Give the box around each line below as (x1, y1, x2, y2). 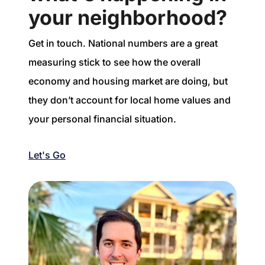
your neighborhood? (28, 5, 227, 30)
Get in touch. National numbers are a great (28, 37, 218, 50)
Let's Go (28, 148, 66, 161)
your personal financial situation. (28, 113, 176, 125)
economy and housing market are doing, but (28, 75, 228, 88)
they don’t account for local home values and (28, 94, 231, 106)
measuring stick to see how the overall (28, 56, 201, 69)
